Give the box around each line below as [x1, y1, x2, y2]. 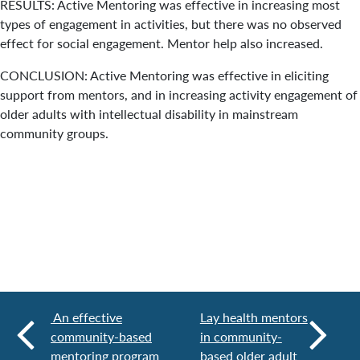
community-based [51, 327, 152, 346]
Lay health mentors [199, 308, 308, 326]
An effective [51, 308, 122, 326]
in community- [199, 327, 282, 346]
